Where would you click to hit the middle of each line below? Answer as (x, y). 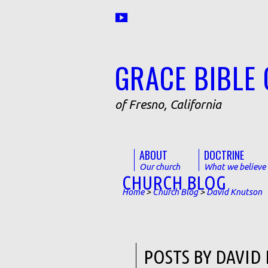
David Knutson (234, 192)
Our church (160, 167)
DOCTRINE (224, 155)
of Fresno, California (168, 104)
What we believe (235, 167)
